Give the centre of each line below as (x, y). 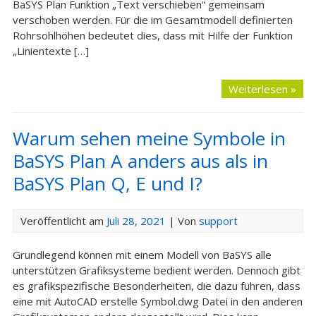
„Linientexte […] (50, 51)
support (218, 221)
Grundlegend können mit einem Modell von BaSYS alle (142, 255)
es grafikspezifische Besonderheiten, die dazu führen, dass (156, 286)
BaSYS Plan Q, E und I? (107, 183)
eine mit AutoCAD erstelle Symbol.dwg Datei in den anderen (157, 301)
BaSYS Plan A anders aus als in (140, 161)
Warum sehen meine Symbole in (149, 138)
